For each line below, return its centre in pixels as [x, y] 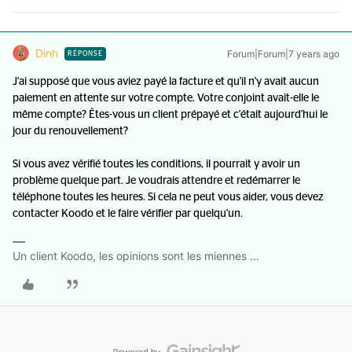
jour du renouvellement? [70, 131]
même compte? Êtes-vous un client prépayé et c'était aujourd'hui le [170, 115]
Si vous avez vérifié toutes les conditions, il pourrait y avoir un [156, 164]
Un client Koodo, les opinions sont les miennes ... [136, 256]
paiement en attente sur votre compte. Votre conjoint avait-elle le [166, 98]
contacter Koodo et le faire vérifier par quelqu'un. [128, 214]
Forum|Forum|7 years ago [283, 54]
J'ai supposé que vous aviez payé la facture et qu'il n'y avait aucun [166, 82]
